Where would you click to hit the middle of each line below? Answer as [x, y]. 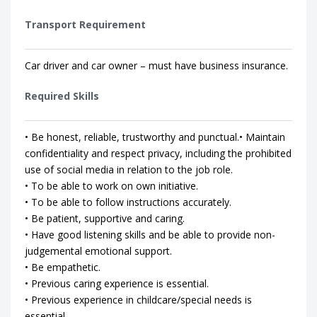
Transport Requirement [85, 24]
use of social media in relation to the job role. [129, 169]
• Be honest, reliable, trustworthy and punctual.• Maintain [155, 137]
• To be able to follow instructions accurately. [128, 202]
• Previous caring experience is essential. [117, 283]
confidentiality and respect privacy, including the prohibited [158, 153]
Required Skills [62, 96]
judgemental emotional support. [98, 251]
